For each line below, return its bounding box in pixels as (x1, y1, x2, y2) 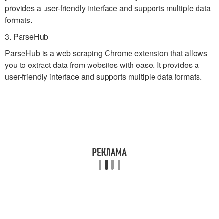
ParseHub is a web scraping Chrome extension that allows (5, 47, 207, 59)
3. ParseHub (5, 31, 48, 42)
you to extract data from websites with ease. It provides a (5, 59, 199, 70)
